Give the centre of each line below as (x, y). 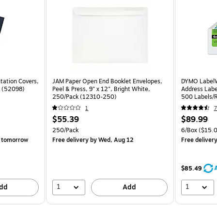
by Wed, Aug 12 (111, 140)
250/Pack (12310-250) (85, 97)
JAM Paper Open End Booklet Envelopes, (108, 81)
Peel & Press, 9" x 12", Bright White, (101, 89)
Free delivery (71, 140)
